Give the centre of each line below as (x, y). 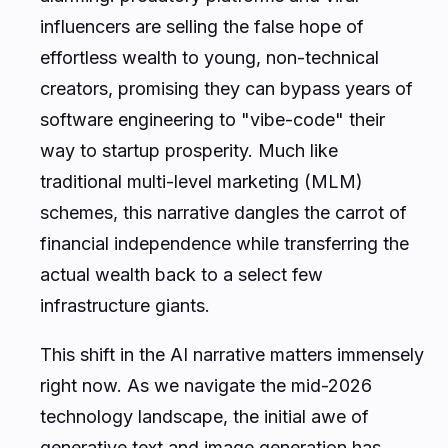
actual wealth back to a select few (181, 274)
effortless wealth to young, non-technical (209, 57)
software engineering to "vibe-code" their (212, 119)
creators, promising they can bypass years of (226, 88)
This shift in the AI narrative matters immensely (232, 354)
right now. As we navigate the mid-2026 (206, 385)
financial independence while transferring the (224, 243)
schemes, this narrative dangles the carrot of (223, 212)
